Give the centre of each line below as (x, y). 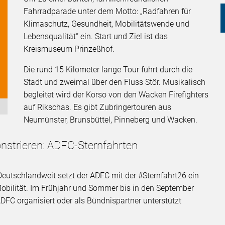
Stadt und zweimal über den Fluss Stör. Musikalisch (115, 82)
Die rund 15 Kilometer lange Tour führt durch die (108, 70)
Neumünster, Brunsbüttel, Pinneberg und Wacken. (111, 120)
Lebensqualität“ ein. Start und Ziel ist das (96, 37)
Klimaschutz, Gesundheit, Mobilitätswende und (107, 24)
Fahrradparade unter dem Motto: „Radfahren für (107, 12)
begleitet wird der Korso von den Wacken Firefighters (116, 95)
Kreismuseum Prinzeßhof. (70, 49)
